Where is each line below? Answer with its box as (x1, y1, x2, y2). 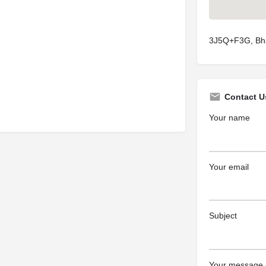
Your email (208, 161, 249, 172)
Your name (208, 113, 250, 122)
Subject (208, 211, 237, 220)
